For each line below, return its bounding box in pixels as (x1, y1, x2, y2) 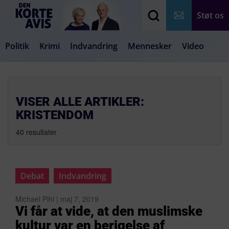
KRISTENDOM (16, 108, 94, 122)
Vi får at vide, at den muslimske (15, 203, 202, 219)
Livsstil (122, 71, 149, 82)
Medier (84, 71, 112, 82)
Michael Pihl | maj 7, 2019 (15, 194, 99, 204)
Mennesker (128, 40, 172, 52)
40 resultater (16, 127, 57, 137)
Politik (5, 40, 29, 52)
